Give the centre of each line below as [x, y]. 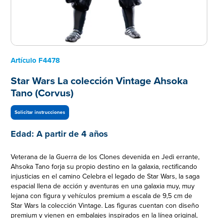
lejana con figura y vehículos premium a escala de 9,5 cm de [102, 196]
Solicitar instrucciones [40, 112]
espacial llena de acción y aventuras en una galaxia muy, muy [103, 186]
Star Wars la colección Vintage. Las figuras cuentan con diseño [105, 206]
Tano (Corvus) [42, 93]
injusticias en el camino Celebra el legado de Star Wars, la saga [105, 177]
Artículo [24, 61]
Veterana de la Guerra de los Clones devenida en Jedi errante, [105, 157]
